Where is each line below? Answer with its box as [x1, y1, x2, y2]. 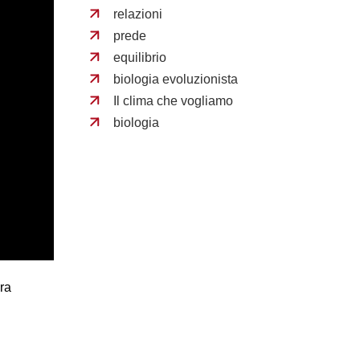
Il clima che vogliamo [112, 94, 233, 108]
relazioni [112, 7, 162, 21]
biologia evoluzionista [112, 72, 238, 86]
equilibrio [112, 51, 166, 64]
